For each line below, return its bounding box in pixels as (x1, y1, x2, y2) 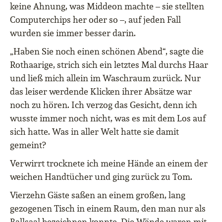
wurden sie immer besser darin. (10, 27, 136, 39)
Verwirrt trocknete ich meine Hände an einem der (10, 158, 208, 169)
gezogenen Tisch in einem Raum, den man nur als (10, 203, 206, 215)
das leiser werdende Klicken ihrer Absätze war (10, 86, 192, 98)
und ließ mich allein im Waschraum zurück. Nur (10, 72, 201, 84)
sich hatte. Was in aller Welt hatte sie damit (10, 126, 179, 138)
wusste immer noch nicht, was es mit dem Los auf (10, 112, 206, 124)
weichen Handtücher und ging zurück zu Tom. (10, 171, 192, 183)
